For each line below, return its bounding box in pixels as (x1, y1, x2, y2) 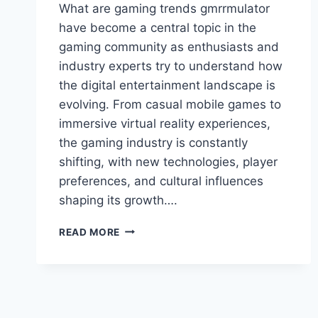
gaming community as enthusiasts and (59, 39, 279, 54)
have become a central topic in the (59, 20, 256, 35)
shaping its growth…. (59, 192, 177, 207)
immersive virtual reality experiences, (59, 116, 270, 131)
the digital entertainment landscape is (59, 77, 275, 92)
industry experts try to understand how (59, 58, 283, 73)
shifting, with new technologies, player (59, 154, 278, 169)
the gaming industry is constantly (59, 135, 248, 150)
